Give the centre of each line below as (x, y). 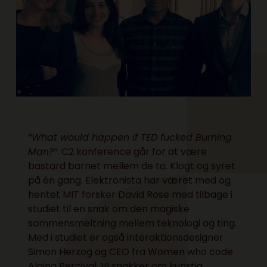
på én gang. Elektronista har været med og (130, 180)
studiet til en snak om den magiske (109, 209)
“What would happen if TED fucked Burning (130, 137)
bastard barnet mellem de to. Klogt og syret (132, 166)
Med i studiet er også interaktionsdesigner (126, 237)
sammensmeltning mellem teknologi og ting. (133, 223)
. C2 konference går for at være (132, 151)
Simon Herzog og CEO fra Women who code (131, 252)
